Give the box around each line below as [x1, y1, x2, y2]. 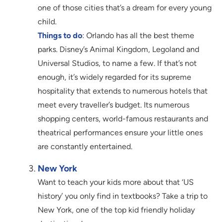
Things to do [38, 31, 82, 41]
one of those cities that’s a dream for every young [38, 3, 212, 13]
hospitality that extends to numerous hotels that [38, 86, 208, 96]
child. [38, 17, 56, 27]
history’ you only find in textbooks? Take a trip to [38, 191, 208, 201]
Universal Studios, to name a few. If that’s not [38, 58, 197, 68]
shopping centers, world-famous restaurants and [38, 114, 208, 124]
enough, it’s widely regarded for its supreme [38, 72, 191, 82]
